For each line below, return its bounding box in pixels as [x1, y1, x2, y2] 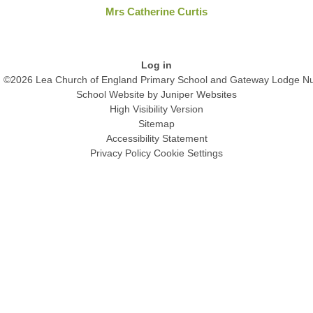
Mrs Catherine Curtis [105, 5, 208, 17]
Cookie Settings [154, 147, 223, 159]
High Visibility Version [110, 103, 203, 115]
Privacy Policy [90, 147, 151, 159]
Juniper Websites [161, 89, 237, 101]
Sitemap [138, 118, 175, 130]
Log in [141, 59, 172, 71]
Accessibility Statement [105, 133, 208, 145]
